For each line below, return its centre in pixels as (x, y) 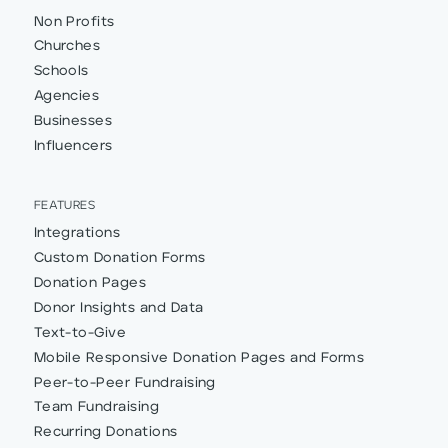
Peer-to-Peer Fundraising (124, 382)
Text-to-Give (80, 332)
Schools (61, 71)
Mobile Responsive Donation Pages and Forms (199, 357)
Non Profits (74, 21)
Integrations (77, 233)
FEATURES (64, 205)
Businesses (73, 120)
